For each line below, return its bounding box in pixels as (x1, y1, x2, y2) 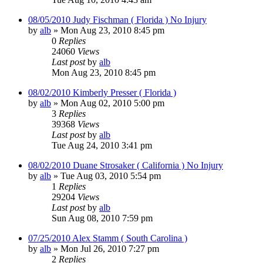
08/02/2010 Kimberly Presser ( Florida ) (28, 87, 176, 97)
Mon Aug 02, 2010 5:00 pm (60, 97, 164, 108)
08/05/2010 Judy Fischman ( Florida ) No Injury (28, 14, 207, 25)
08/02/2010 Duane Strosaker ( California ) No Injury (28, 160, 223, 170)
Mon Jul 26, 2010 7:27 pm (60, 243, 159, 254)
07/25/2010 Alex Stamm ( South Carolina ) (28, 232, 187, 243)
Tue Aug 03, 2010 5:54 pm (60, 170, 161, 181)
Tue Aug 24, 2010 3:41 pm (52, 140, 152, 150)
